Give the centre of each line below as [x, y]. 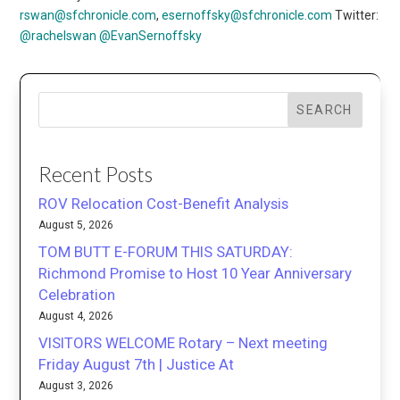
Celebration [77, 295]
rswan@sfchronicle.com [88, 15]
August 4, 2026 [76, 317]
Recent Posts [96, 175]
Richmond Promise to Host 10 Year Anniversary [196, 274]
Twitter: [356, 15]
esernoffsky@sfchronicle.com [247, 15]
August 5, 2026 [76, 225]
